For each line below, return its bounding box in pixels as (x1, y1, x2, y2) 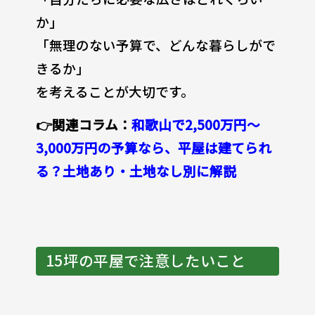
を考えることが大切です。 (35, 81, 194, 101)
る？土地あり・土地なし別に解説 (35, 160, 236, 180)
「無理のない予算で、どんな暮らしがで (35, 34, 276, 54)
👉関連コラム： (35, 114, 131, 134)
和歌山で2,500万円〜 (131, 114, 260, 134)
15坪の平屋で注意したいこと (45, 249, 246, 271)
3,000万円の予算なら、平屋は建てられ (35, 137, 271, 157)
